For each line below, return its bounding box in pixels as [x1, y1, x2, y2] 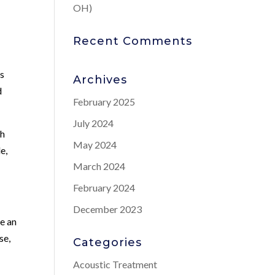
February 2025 [73, 96, 136, 107]
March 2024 [73, 160, 126, 172]
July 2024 [73, 117, 114, 129]
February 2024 [73, 182, 136, 193]
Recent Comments [73, 34, 193, 48]
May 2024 [73, 139, 117, 150]
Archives [73, 73, 128, 87]
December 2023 [73, 203, 142, 215]
